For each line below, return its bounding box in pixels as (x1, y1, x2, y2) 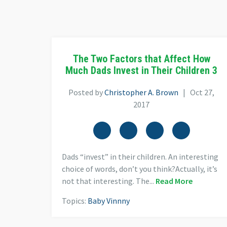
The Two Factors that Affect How (72, 53, 210, 65)
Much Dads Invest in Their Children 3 (65, 64, 218, 77)
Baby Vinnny (88, 196, 130, 206)
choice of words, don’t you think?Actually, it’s (62, 164, 217, 174)
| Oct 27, (178, 87, 215, 98)
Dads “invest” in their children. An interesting (62, 152, 218, 162)
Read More (156, 176, 193, 186)
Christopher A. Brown (104, 87, 179, 98)
